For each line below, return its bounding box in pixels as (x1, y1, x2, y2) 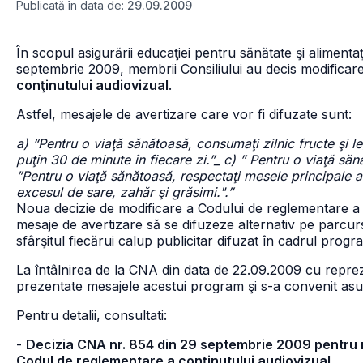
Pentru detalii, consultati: (16, 307, 167, 323)
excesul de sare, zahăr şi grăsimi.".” (16, 184, 233, 200)
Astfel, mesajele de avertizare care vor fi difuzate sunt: (16, 106, 352, 122)
